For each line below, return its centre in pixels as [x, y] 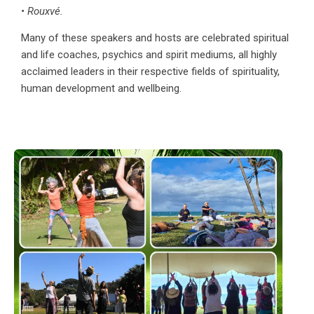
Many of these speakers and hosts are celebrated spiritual [155, 38]
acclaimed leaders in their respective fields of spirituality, [150, 72]
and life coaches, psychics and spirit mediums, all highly [149, 55]
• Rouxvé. [42, 12]
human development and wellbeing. [101, 89]
